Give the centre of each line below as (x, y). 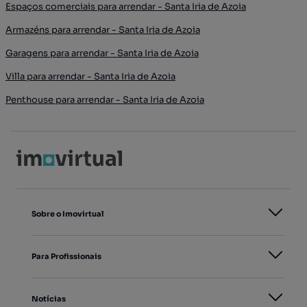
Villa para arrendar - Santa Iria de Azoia (90, 76)
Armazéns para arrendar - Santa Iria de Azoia (103, 29)
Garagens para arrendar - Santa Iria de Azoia (102, 53)
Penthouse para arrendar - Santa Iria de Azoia (105, 99)
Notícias (49, 298)
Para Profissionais (66, 256)
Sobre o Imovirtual (67, 213)
